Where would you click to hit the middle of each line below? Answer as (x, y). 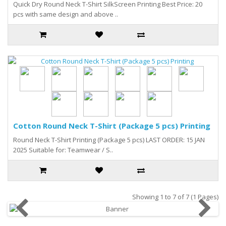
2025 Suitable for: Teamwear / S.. (63, 150)
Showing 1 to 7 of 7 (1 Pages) (175, 197)
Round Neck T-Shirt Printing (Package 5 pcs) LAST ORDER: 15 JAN (109, 140)
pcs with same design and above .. (66, 14)
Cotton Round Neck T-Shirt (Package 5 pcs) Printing (112, 126)
